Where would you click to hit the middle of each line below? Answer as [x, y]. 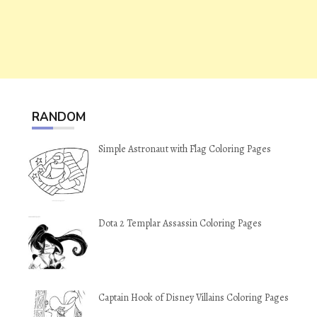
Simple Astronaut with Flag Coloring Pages [185, 149]
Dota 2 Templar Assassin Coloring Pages [180, 223]
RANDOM [59, 117]
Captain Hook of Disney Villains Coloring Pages [194, 298]
